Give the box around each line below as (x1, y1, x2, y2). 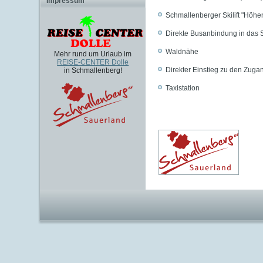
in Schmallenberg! (63, 66, 122, 75)
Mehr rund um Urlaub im (54, 50, 132, 58)
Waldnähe (166, 48, 199, 56)
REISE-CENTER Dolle (57, 58, 129, 66)
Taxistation (166, 84, 200, 92)
